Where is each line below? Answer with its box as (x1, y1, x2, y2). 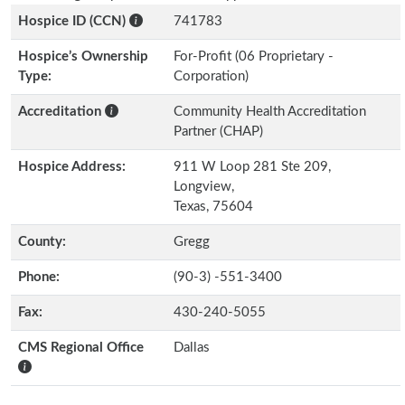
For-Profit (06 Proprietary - (174, 50, 334, 63)
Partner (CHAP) (174, 125, 263, 138)
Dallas (174, 341, 210, 354)
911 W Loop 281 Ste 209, (174, 160, 331, 174)
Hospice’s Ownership (18, 50, 148, 63)
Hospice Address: (18, 160, 126, 174)
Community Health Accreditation (174, 105, 366, 118)
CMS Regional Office (18, 341, 144, 354)
